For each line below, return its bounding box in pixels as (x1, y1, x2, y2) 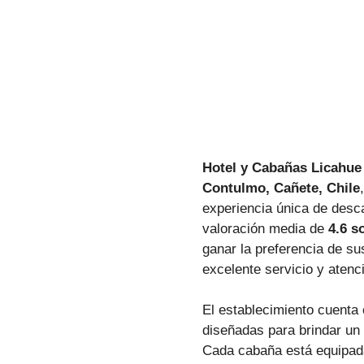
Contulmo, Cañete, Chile (201, 180, 360, 196)
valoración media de (201, 220, 328, 236)
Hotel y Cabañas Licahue (201, 159, 362, 175)
